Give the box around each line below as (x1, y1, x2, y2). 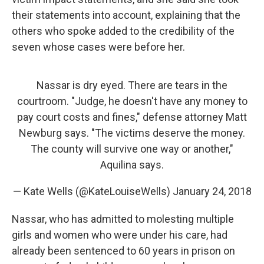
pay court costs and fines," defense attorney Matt (17, 111, 247, 123)
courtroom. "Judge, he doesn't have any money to (16, 95, 247, 107)
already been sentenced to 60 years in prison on (12, 245, 235, 257)
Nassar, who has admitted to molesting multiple (12, 213, 234, 225)
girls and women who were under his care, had (12, 229, 227, 241)
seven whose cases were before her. (12, 41, 185, 53)
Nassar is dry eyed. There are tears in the (37, 79, 227, 91)
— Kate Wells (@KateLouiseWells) (12, 185, 173, 197)
